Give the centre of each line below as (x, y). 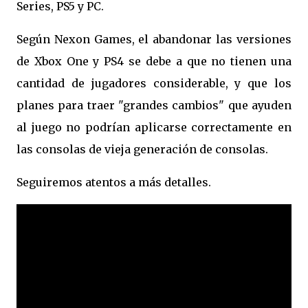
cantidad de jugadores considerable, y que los (154, 83)
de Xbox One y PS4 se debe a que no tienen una (154, 61)
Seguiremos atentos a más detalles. (114, 182)
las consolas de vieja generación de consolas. (142, 149)
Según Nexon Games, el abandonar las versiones (154, 39)
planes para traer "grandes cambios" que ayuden (154, 105)
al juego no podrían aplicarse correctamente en (154, 127)
